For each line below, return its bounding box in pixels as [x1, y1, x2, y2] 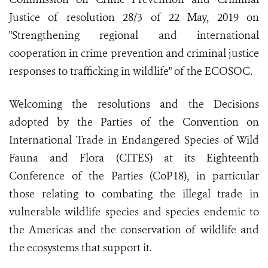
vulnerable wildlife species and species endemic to [9, 205, 259, 220]
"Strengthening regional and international [9, 28, 259, 43]
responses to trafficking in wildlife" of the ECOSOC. [9, 64, 252, 79]
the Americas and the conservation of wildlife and [9, 223, 259, 237]
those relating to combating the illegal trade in [9, 187, 259, 202]
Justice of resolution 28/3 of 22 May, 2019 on [9, 10, 259, 25]
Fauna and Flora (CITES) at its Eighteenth [9, 151, 259, 166]
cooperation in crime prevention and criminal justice [9, 46, 259, 61]
